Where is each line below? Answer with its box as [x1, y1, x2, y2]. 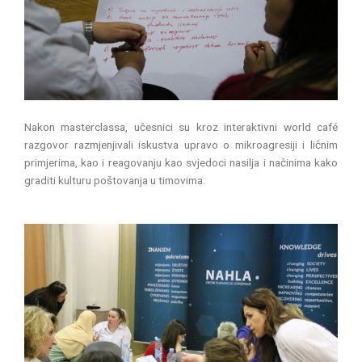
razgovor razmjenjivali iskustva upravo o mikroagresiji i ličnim [24, 137, 338, 151]
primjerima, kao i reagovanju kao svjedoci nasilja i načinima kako [24, 155, 338, 169]
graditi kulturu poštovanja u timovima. [24, 173, 205, 187]
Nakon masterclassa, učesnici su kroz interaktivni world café [24, 120, 338, 133]
